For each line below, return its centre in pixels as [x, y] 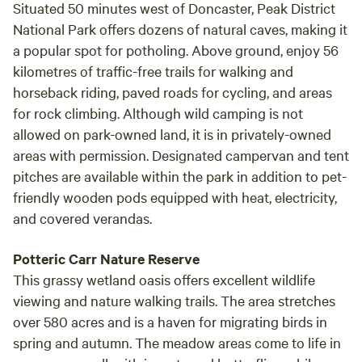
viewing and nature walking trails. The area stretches [174, 300]
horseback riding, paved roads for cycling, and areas [173, 92]
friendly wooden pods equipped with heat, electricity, [175, 197]
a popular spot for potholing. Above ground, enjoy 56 [176, 50]
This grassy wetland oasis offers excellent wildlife [164, 279]
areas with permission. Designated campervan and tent [181, 155]
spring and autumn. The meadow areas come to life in [177, 342]
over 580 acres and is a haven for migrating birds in [170, 321]
